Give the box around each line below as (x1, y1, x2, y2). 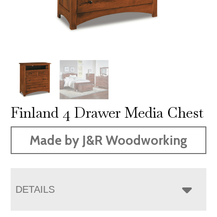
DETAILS (15, 184, 55, 195)
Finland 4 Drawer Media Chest (11, 103, 204, 122)
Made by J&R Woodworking (30, 132, 187, 148)
